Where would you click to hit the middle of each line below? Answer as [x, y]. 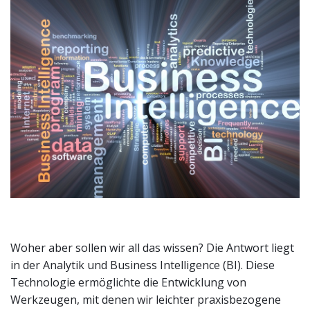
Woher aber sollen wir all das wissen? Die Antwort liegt [152, 247]
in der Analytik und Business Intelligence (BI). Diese [143, 265]
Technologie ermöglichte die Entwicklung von [128, 282]
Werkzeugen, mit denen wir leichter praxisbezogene [146, 299]
